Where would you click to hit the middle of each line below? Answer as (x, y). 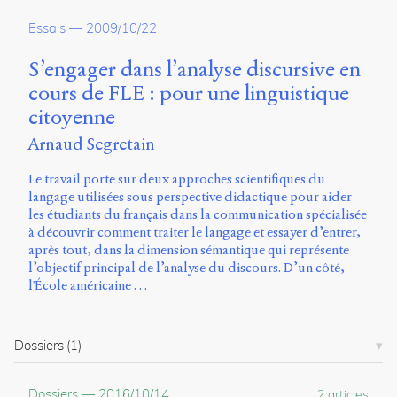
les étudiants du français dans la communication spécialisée (198, 215)
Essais (47, 28)
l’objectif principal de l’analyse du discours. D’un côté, (187, 268)
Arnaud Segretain (92, 144)
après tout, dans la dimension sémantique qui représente (189, 250)
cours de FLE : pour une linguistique (189, 94)
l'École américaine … (88, 286)
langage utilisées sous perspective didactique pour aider (190, 197)
